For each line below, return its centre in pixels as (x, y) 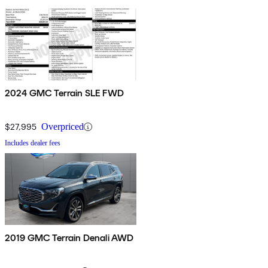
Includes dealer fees (33, 143)
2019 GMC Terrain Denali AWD (69, 238)
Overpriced (63, 127)
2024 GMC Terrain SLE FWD (64, 93)
